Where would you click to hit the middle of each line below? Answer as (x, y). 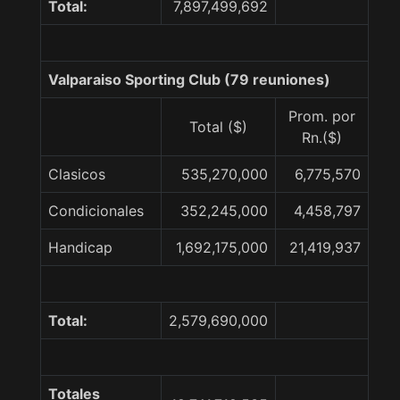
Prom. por (322, 116)
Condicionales (96, 211)
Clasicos (77, 174)
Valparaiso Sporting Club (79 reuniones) (189, 79)
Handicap (80, 247)
